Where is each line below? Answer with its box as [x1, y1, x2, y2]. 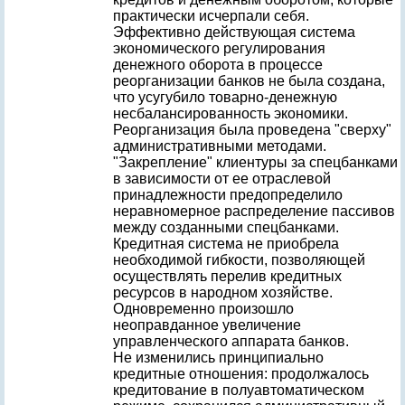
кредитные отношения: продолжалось [113, 366, 369, 381]
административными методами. [113, 138, 326, 154]
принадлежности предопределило [113, 187, 343, 202]
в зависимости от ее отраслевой [113, 171, 331, 186]
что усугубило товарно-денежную [113, 89, 337, 105]
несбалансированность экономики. [113, 106, 348, 121]
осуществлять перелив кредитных [113, 268, 342, 284]
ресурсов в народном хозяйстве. [113, 285, 333, 300]
